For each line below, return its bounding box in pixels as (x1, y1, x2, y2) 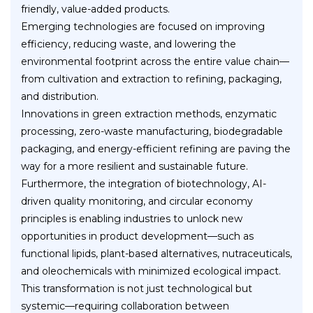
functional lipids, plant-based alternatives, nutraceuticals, (21, 247, 292, 261)
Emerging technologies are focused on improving (21, 20, 265, 34)
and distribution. (21, 90, 99, 103)
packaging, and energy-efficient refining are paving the (21, 143, 291, 156)
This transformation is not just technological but (21, 282, 252, 296)
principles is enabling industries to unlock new (21, 212, 242, 226)
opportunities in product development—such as (21, 230, 254, 243)
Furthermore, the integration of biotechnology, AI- (21, 177, 266, 191)
